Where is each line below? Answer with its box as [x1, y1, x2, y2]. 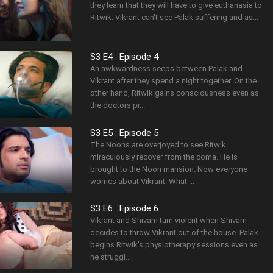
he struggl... [90, 252, 132, 262]
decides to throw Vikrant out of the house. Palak [90, 228, 259, 238]
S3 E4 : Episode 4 [90, 51, 159, 63]
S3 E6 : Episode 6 [90, 203, 159, 214]
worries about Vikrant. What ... [90, 176, 195, 186]
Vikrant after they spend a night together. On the [90, 76, 257, 86]
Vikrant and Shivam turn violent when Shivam [90, 216, 247, 225]
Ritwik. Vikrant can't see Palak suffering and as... [90, 12, 259, 22]
